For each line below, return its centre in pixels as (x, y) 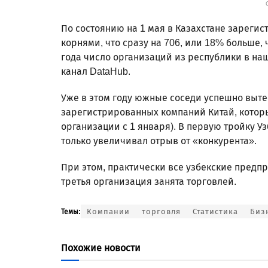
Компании (108, 211)
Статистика (215, 211)
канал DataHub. (96, 71)
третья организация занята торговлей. (150, 181)
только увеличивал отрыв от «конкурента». (159, 141)
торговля (161, 211)
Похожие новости (101, 248)
